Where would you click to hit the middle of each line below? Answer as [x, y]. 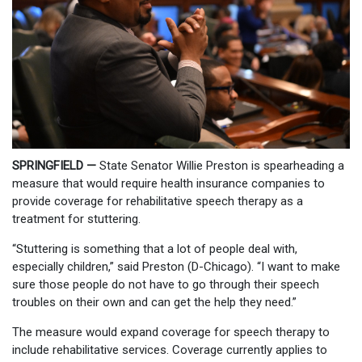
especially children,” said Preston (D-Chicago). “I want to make [176, 266]
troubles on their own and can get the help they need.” [154, 302]
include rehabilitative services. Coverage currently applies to [170, 349]
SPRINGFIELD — [54, 165]
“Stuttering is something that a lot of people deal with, [155, 248]
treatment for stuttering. [76, 219]
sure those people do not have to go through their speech [166, 284]
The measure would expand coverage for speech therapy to [171, 332]
